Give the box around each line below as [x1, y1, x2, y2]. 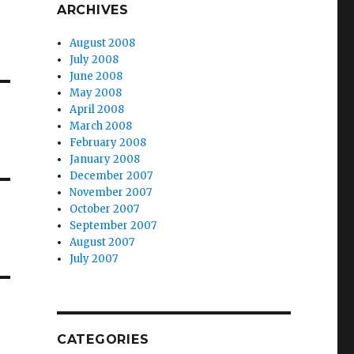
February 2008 [70, 136, 147, 149]
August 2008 [70, 36, 136, 50]
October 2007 [70, 202, 140, 216]
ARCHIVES [56, 2, 129, 17]
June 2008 [70, 70, 123, 83]
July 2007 [70, 252, 119, 265]
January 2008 [70, 153, 141, 166]
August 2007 [70, 235, 135, 249]
